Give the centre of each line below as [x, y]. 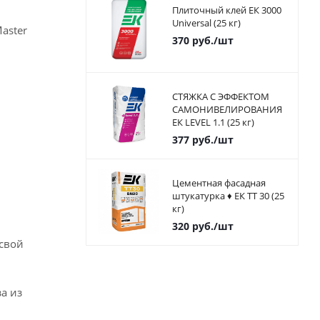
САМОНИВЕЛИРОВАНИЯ [227, 110]
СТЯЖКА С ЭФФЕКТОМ [220, 97]
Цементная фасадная [219, 183]
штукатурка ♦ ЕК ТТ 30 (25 [228, 196]
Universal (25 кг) [206, 23]
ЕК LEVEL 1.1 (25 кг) [213, 122]
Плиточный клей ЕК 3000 [226, 10]
